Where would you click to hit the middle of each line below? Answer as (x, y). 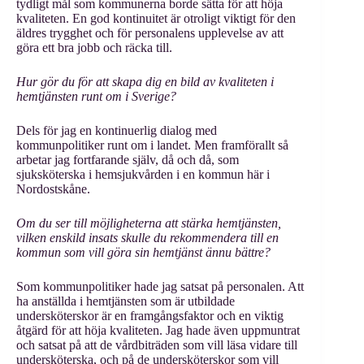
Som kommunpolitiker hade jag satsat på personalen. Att (160, 286)
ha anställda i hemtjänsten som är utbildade (126, 301)
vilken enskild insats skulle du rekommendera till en (147, 238)
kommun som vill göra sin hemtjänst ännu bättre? (143, 252)
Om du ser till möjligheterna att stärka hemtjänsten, (149, 223)
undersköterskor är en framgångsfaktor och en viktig (150, 316)
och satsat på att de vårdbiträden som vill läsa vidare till (157, 345)
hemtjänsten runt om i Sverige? (96, 96)
